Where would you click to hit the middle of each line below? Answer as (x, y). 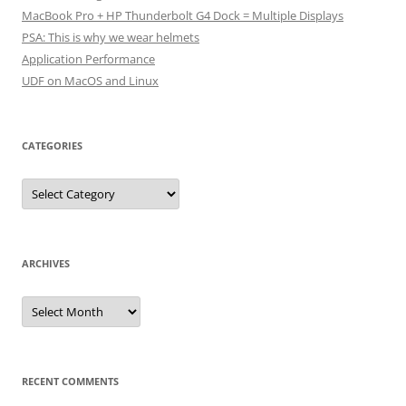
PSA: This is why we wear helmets (111, 37)
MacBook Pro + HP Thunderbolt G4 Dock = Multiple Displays (183, 15)
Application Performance (88, 59)
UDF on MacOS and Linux (90, 81)
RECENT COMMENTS (70, 381)
